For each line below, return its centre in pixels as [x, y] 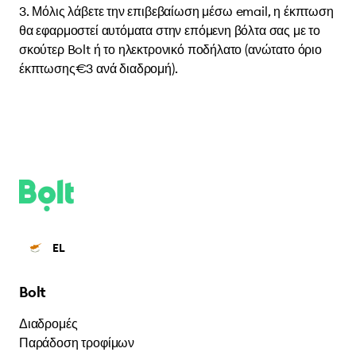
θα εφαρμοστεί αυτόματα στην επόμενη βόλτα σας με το [170, 30]
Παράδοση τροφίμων [77, 342]
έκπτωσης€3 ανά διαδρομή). [99, 68]
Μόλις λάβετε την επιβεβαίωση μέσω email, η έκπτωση [183, 11]
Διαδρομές [48, 323]
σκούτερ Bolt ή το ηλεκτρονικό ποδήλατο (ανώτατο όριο [170, 49]
